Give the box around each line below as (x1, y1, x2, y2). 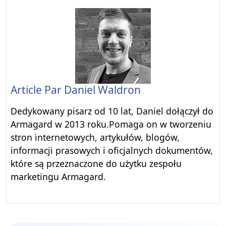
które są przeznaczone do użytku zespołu (11, 157, 182, 170)
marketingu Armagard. (11, 171, 106, 183)
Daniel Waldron (64, 83, 141, 97)
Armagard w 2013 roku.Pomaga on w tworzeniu (11, 118, 211, 131)
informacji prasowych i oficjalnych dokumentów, (11, 144, 213, 157)
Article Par (11, 83, 64, 97)
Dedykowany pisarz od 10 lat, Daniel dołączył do (11, 105, 213, 118)
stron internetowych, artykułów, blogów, (11, 131, 180, 144)
